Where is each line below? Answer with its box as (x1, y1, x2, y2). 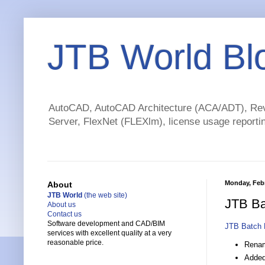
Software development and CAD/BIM (47, 219, 165, 228)
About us (47, 201, 76, 209)
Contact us (47, 210, 82, 219)
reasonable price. (47, 238, 104, 247)
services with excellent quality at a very (47, 229, 172, 238)
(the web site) (82, 191, 127, 200)
